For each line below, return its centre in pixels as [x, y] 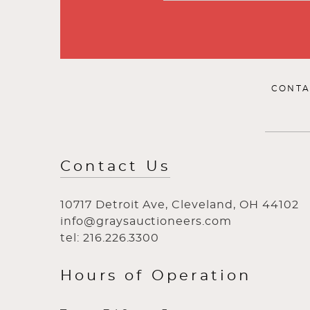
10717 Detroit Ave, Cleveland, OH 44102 [180, 205]
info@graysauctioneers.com [146, 221]
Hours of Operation [156, 276]
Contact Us [115, 166]
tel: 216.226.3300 [110, 238]
